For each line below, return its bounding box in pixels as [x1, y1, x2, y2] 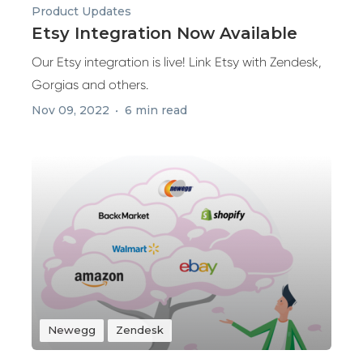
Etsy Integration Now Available [32, 23, 297, 43]
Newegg [48, 323, 96, 336]
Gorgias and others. [32, 77, 148, 92]
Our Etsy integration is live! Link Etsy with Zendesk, [32, 54, 322, 70]
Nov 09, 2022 [32, 103, 109, 117]
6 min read [125, 103, 187, 117]
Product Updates [32, 4, 131, 19]
